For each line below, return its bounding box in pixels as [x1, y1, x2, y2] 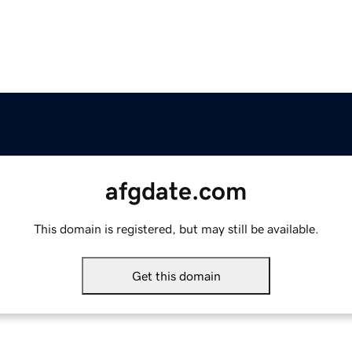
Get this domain [131, 269, 221, 283]
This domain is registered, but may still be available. [33, 222, 319, 236]
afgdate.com [105, 178, 247, 204]
